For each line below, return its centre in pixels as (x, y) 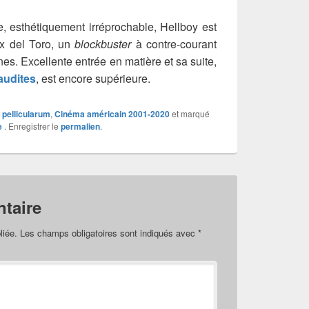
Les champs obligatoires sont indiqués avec (109, 232)
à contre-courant (174, 43)
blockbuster (103, 43)
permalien (80, 126)
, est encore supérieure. (93, 78)
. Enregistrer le (31, 126)
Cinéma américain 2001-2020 (112, 113)
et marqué (190, 113)
